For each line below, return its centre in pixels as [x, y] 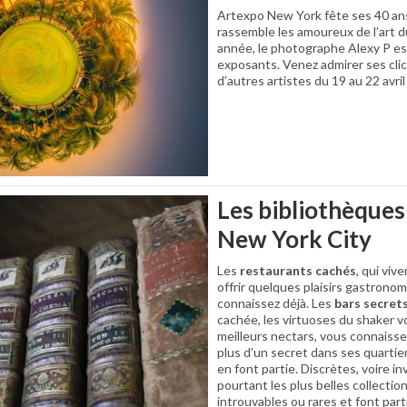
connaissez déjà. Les [276, 303]
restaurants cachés [298, 270]
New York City [294, 239]
